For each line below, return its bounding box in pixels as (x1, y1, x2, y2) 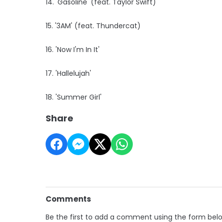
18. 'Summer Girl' (46, 92, 102, 102)
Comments (46, 193, 91, 204)
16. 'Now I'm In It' (46, 44, 100, 55)
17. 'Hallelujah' (46, 68, 91, 78)
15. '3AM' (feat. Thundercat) (46, 20, 141, 31)
